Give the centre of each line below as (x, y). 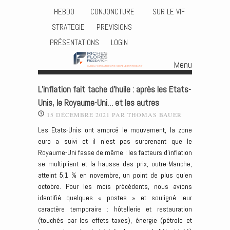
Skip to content (59, 80)
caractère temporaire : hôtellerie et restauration (115, 209)
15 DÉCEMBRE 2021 (78, 114)
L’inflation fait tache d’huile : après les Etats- (114, 89)
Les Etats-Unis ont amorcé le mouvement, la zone (115, 130)
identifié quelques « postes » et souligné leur (115, 198)
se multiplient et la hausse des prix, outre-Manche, (115, 164)
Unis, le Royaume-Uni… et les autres (99, 103)
